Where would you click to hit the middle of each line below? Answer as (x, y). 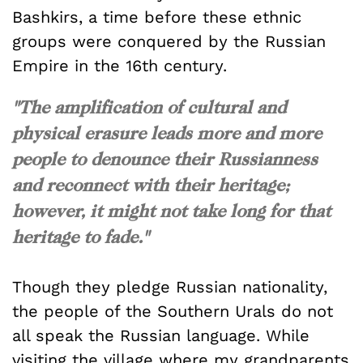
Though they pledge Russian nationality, (170, 287)
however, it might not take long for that (171, 210)
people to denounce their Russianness (165, 158)
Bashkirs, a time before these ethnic (157, 17)
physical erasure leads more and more (167, 132)
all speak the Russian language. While (161, 336)
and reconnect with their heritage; (151, 184)
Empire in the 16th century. (120, 65)
